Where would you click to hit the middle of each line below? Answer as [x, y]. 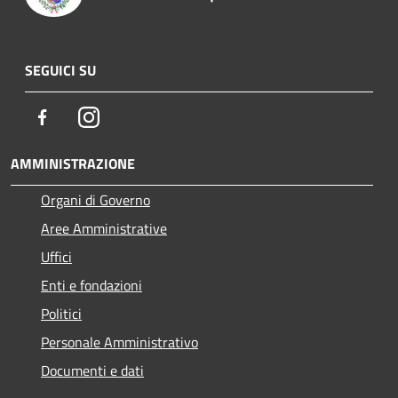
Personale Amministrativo [119, 342]
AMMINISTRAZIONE [73, 163]
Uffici [56, 256]
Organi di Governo [96, 199]
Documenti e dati [92, 370]
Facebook [80, 116]
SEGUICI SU [60, 70]
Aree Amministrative [104, 228]
